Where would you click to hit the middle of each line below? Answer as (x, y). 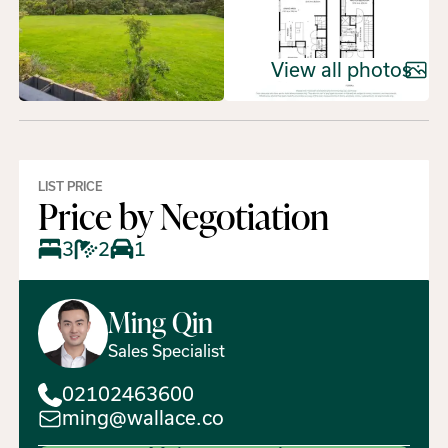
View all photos (341, 69)
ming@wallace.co (143, 418)
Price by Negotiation (184, 216)
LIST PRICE (71, 187)
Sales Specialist (166, 351)
